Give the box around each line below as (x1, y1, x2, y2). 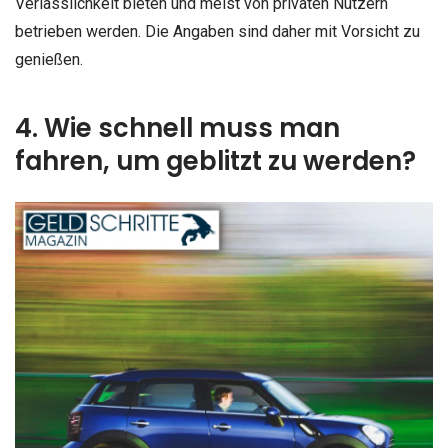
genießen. (15, 49, 83, 69)
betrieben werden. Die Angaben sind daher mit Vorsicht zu (15, 21, 420, 41)
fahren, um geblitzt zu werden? (15, 143, 416, 180)
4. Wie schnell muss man (15, 110, 340, 147)
